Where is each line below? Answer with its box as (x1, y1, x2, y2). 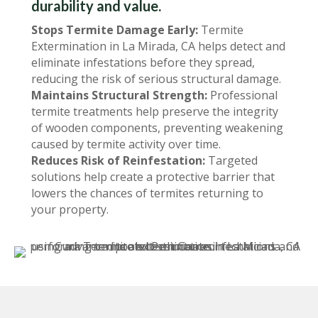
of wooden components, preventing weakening (31, 119, 283, 136)
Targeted (205, 152, 258, 168)
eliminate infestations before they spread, (31, 54, 255, 70)
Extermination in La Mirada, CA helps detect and (31, 38, 285, 54)
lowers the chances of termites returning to (31, 185, 263, 201)
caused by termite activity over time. (31, 136, 221, 152)
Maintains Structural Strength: (31, 87, 207, 103)
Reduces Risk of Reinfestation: (31, 152, 205, 168)
